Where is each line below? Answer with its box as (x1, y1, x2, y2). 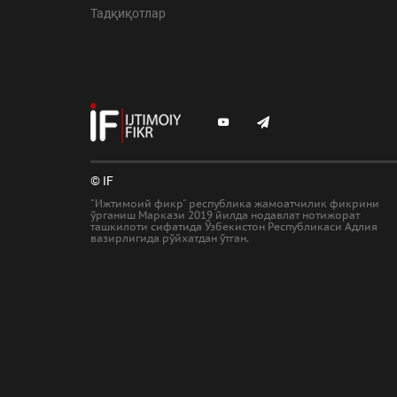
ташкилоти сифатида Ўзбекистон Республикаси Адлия (90, 220, 378, 233)
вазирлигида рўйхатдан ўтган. (90, 231, 249, 245)
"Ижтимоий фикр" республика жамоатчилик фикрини (90, 197, 379, 210)
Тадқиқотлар (90, 5, 166, 20)
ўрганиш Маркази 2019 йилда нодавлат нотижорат (90, 208, 360, 222)
